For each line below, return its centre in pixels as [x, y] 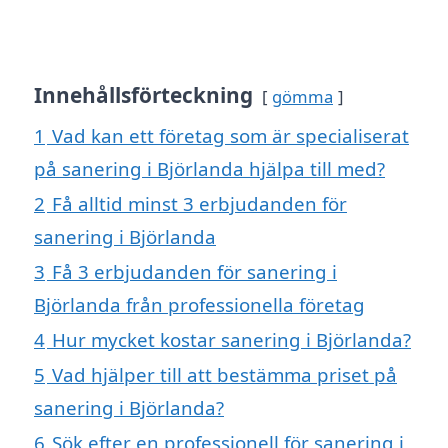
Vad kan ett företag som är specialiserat [230, 135]
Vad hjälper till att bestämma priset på [224, 374]
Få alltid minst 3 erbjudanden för [199, 203]
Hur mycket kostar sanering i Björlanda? [231, 339]
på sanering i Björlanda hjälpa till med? [209, 168]
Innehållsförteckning [143, 94]
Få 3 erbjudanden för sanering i [194, 271]
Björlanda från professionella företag [199, 304]
